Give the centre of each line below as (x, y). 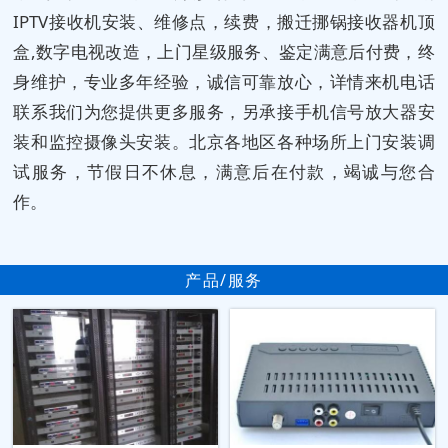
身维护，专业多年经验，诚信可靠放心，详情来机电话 (224, 81)
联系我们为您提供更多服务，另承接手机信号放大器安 (224, 111)
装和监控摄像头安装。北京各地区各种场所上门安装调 (224, 141)
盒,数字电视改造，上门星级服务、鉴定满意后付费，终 (224, 51)
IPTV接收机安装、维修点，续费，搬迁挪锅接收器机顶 (224, 21)
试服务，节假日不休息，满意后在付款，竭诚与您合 (224, 171)
